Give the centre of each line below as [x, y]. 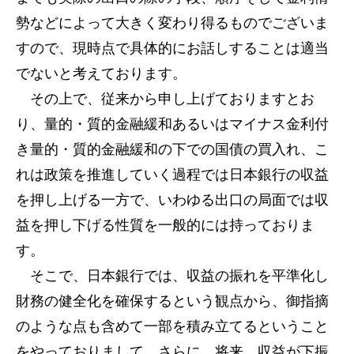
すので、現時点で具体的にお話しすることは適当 [172, 48]
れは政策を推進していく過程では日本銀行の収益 [172, 175]
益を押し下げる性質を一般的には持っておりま [165, 225]
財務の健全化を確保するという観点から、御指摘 [172, 301]
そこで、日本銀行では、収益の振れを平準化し [172, 276]
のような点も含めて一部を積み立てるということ [172, 326]
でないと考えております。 [101, 73]
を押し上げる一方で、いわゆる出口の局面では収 [172, 200]
